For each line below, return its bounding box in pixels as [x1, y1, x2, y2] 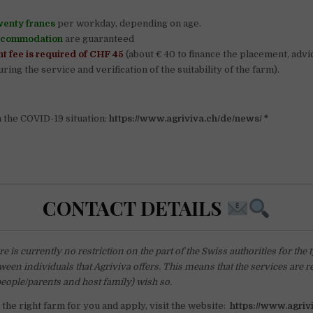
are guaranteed [63, 34, 135, 45]
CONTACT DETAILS [42, 194, 226, 221]
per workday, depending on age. [57, 18, 202, 29]
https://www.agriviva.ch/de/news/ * [109, 113, 269, 124]
